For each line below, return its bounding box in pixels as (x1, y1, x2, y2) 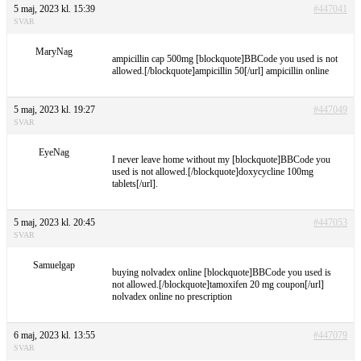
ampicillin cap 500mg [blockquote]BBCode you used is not (112, 52, 338, 64)
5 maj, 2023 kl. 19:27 (14, 103, 95, 115)
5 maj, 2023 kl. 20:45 (14, 216, 95, 228)
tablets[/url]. (112, 177, 158, 189)
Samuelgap (32, 259, 75, 271)
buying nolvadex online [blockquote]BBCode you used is (112, 266, 331, 278)
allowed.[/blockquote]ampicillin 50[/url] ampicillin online (112, 64, 329, 77)
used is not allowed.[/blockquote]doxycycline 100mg (112, 165, 313, 177)
